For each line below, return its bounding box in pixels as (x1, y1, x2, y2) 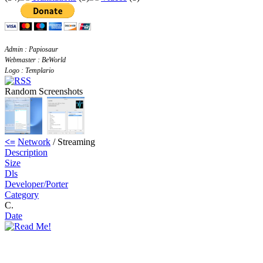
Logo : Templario (5, 66, 54, 75)
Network (18, 137, 50, 147)
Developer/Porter (5, 179, 68, 190)
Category (5, 190, 39, 200)
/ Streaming (50, 137, 95, 147)
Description (5, 147, 48, 158)
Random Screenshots (5, 86, 83, 97)
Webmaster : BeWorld (5, 56, 66, 64)
